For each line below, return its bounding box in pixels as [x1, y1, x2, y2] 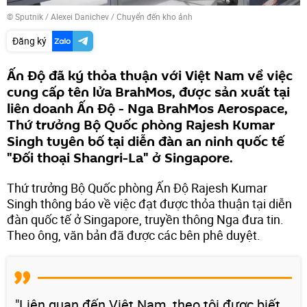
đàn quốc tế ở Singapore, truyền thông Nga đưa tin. [7, 210, 284, 228]
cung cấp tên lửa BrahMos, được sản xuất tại [7, 82, 290, 102]
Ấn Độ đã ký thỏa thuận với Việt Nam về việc [7, 66, 293, 86]
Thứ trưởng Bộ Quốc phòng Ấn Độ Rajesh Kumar [7, 179, 267, 196]
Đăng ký [12, 34, 47, 47]
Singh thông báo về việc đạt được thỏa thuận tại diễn [7, 195, 292, 212]
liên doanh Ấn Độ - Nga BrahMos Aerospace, [7, 99, 288, 119]
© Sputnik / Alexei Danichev [7, 10, 109, 22]
